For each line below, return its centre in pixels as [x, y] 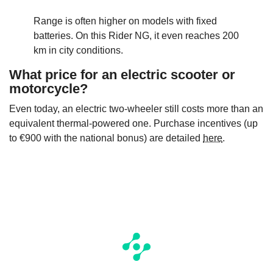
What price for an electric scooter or [122, 74]
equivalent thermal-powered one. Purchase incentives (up [133, 123]
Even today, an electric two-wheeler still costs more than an [136, 108]
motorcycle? [48, 88]
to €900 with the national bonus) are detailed [106, 138]
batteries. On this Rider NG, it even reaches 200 [136, 35]
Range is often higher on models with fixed [125, 21]
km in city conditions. [78, 50]
